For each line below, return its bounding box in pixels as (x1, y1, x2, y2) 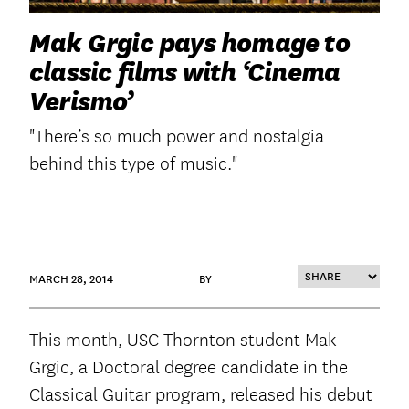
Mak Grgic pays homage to (29, 26, 350, 60)
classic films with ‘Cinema (29, 56, 341, 89)
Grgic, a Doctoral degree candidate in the (29, 356, 348, 380)
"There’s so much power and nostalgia (29, 125, 324, 149)
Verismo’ (29, 85, 133, 119)
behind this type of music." (29, 152, 237, 176)
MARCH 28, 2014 (29, 272, 113, 288)
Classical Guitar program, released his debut (29, 383, 372, 407)
